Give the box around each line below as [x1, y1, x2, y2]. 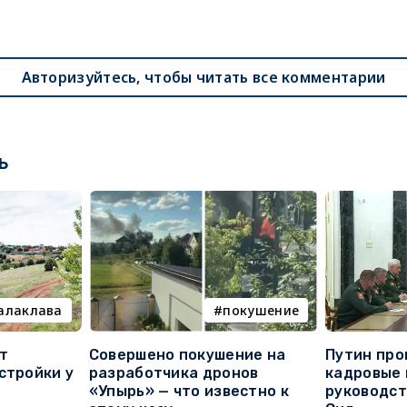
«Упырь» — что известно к [88, 382, 289, 401]
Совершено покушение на [88, 346, 286, 364]
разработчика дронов [88, 364, 259, 382]
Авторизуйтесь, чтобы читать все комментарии [21, 67, 386, 88]
